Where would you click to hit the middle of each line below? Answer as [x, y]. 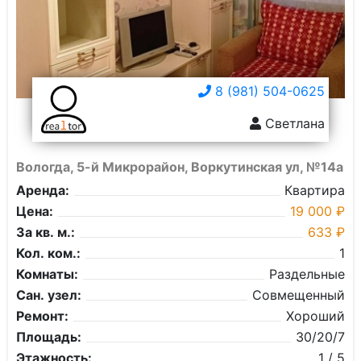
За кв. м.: [46, 232]
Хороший [315, 316]
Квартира [315, 190]
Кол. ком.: [48, 253]
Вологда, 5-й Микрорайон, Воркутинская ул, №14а [180, 167]
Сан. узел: [49, 295]
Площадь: [49, 337]
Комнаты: [47, 274]
